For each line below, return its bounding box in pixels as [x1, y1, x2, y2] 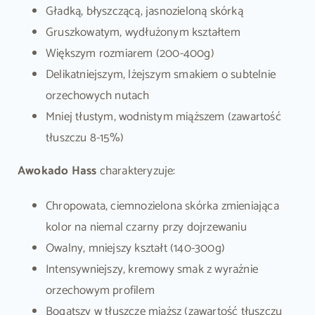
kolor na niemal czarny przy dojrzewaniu [45, 217, 247, 237]
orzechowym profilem [45, 280, 155, 300]
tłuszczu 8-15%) [45, 127, 124, 148]
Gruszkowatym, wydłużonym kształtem [45, 22, 240, 42]
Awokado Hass [17, 160, 97, 181]
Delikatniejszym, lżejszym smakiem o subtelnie [45, 64, 276, 84]
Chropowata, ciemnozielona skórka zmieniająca [45, 195, 279, 216]
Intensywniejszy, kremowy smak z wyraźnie [45, 259, 258, 279]
